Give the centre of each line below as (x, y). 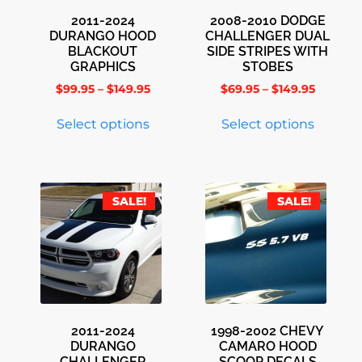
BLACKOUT (103, 51)
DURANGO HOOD (103, 36)
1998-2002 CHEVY (267, 330)
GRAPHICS (103, 66)
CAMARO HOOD (267, 346)
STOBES (267, 66)
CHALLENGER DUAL (267, 36)
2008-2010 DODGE (267, 20)
